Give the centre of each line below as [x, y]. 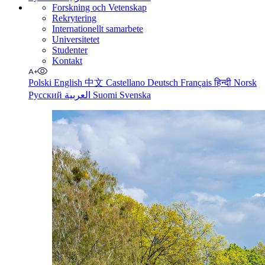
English [69, 83]
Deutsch [164, 83]
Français [197, 83]
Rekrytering [74, 18]
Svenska [135, 95]
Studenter [70, 50]
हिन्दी [224, 83]
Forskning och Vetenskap [99, 7]
